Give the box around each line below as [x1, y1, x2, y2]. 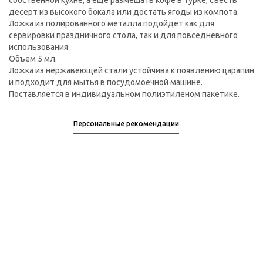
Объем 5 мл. [9, 54, 57, 64]
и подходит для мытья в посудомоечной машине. [9, 77, 203, 87]
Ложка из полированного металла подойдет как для [9, 19, 214, 29]
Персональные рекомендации [73, 120, 179, 128]
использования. [9, 42, 70, 52]
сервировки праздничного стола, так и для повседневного [9, 31, 238, 41]
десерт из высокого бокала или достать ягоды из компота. [9, 7, 239, 17]
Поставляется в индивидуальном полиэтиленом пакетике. [9, 89, 240, 99]
